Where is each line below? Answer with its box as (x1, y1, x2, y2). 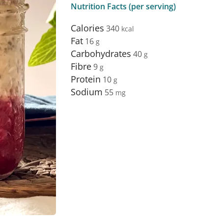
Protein (71, 73, 101, 85)
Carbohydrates (71, 47, 131, 59)
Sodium (71, 85, 103, 98)
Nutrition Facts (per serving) (71, 1, 176, 12)
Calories (71, 22, 104, 34)
